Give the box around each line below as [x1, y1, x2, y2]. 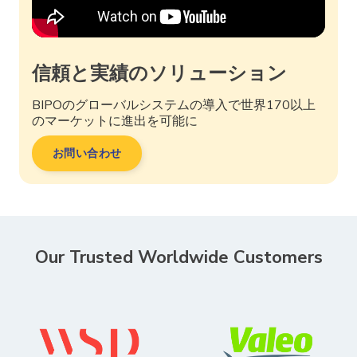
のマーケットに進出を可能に [32, 112, 198, 130]
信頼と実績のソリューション [32, 61, 287, 86]
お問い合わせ [53, 146, 122, 161]
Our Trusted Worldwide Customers [34, 245, 323, 269]
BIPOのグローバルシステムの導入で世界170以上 [32, 96, 316, 114]
